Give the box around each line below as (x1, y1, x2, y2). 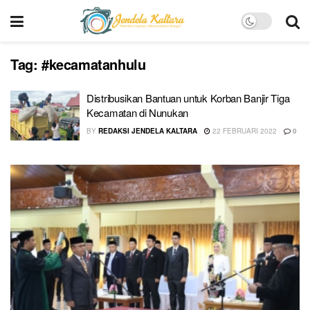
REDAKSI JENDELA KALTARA (98, 126, 197, 136)
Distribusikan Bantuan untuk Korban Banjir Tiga (86, 91, 290, 105)
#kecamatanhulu (42, 54, 146, 74)
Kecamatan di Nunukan (86, 105, 188, 120)
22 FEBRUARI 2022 (210, 126, 277, 136)
